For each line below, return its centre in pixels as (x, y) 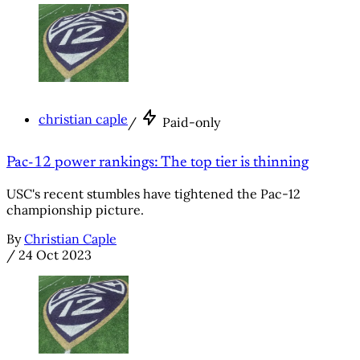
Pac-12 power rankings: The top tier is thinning (157, 163)
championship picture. (75, 209)
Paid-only (191, 123)
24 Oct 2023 (55, 254)
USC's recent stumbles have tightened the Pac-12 (153, 193)
